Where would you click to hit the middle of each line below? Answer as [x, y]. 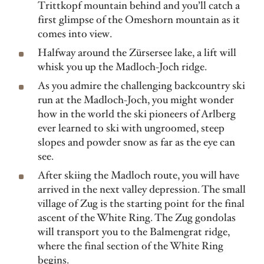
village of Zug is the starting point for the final [141, 204]
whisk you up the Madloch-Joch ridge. [122, 67]
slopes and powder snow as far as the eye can [136, 142]
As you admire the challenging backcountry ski [141, 86]
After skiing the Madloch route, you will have [138, 175]
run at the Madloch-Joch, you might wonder [136, 100]
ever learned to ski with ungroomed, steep [131, 128]
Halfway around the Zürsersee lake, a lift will [137, 53]
